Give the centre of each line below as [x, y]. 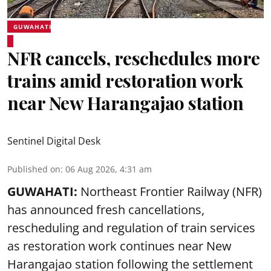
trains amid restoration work [125, 80]
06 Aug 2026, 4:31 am [109, 169]
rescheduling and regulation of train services [131, 227]
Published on [34, 169]
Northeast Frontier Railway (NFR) [170, 191]
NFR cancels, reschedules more [134, 58]
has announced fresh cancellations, [106, 209]
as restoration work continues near [107, 246]
